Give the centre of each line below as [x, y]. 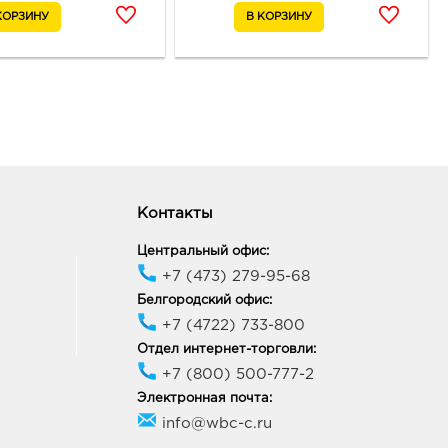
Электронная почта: [204, 399]
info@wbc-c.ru [214, 423]
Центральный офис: [202, 252]
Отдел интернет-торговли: [226, 350]
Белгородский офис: [204, 301]
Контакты [174, 214]
